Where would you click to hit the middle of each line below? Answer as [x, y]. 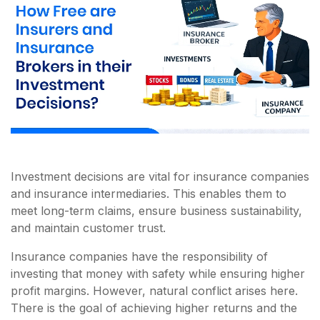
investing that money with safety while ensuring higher [158, 273]
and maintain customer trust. [92, 227]
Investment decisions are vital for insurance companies [160, 176]
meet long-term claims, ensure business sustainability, [156, 210]
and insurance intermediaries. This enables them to [149, 193]
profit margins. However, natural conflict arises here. [154, 290]
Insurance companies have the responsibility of [139, 256]
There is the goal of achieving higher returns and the [154, 307]
